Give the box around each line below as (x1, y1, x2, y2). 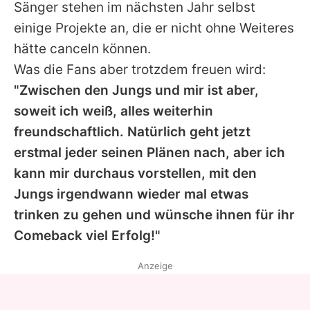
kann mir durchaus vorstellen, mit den (14, 165, 257, 181)
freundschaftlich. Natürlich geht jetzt (14, 123, 250, 140)
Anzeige (137, 259, 173, 271)
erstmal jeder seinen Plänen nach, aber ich (14, 144, 285, 161)
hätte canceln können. (14, 40, 151, 57)
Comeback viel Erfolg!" (14, 227, 161, 244)
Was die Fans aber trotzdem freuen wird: (14, 61, 266, 77)
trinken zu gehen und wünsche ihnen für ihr (14, 206, 295, 223)
